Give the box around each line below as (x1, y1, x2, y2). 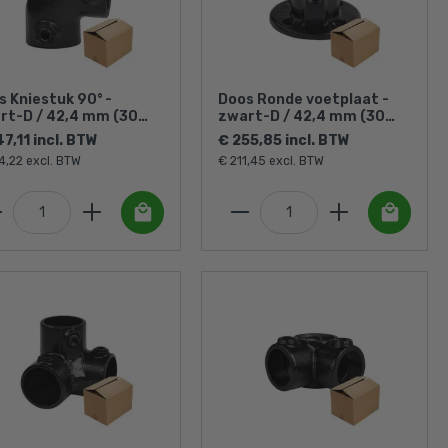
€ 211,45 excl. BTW (218, 153, 324, 168)
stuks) (218, 124, 264, 142)
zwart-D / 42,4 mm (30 (218, 107, 385, 125)
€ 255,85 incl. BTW (218, 131, 350, 149)
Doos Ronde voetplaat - (218, 90, 389, 108)
